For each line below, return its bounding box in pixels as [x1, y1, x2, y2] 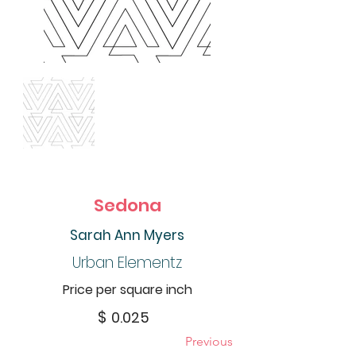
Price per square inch [62, 281, 192, 299]
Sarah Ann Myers [70, 226, 184, 245]
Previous [185, 334, 233, 349]
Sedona [93, 193, 161, 218]
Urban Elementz [72, 252, 182, 273]
